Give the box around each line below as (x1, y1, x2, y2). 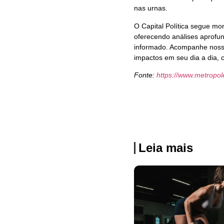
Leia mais (138, 140, 193, 154)
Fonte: (134, 71, 156, 79)
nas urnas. (134, 4, 167, 12)
